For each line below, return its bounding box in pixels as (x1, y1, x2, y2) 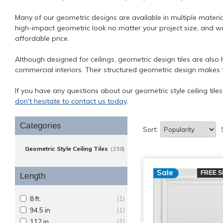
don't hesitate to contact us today (15, 96, 126, 106)
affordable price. (15, 33, 69, 43)
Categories (20, 120, 62, 130)
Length (20, 171, 46, 181)
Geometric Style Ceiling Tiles (25, 144, 108, 152)
